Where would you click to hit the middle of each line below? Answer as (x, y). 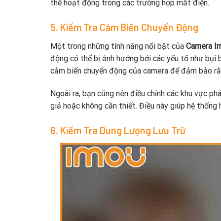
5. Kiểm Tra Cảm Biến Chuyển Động (124, 27)
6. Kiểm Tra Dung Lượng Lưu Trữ (118, 130)
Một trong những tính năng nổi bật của (118, 46)
